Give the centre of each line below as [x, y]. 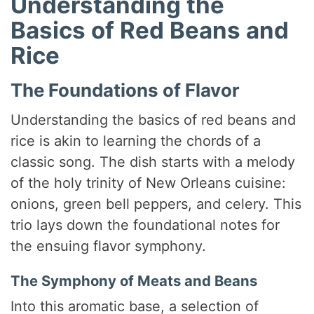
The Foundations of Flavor [125, 90]
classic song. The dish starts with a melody [153, 162]
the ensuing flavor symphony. [109, 246]
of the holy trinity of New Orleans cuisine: [149, 183]
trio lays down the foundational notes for [145, 225]
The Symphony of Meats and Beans [134, 280]
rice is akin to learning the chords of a [136, 141]
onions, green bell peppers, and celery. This [156, 204]
